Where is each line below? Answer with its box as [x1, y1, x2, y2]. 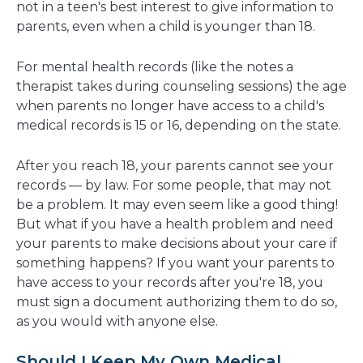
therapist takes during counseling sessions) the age [16, 78, 347, 94]
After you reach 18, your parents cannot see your [16, 157, 334, 173]
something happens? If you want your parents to [16, 254, 335, 271]
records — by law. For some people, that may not [16, 177, 331, 193]
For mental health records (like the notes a [16, 58, 293, 75]
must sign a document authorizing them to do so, [16, 293, 337, 310]
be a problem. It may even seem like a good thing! [16, 196, 338, 212]
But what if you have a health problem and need [16, 216, 334, 232]
